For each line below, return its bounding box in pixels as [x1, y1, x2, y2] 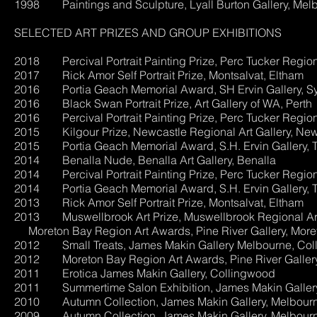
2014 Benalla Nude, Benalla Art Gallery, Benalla [14, 153, 276, 167]
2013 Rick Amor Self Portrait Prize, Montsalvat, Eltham [14, 195, 304, 209]
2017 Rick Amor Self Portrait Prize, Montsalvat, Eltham [14, 68, 304, 82]
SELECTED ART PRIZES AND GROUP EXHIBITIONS [14, 25, 282, 40]
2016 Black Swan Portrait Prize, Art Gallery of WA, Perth [14, 96, 312, 110]
